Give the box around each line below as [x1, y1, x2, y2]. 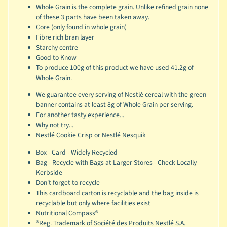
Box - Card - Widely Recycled [35, 147, 118, 158]
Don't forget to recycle [35, 178, 100, 188]
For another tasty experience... [35, 110, 124, 120]
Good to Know [35, 52, 77, 62]
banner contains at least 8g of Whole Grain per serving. [35, 100, 193, 110]
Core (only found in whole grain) [35, 22, 127, 32]
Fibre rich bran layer [35, 32, 94, 42]
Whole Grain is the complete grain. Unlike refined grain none [35, 2, 208, 12]
